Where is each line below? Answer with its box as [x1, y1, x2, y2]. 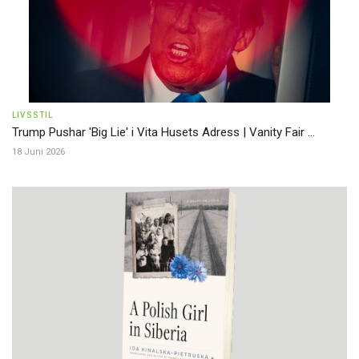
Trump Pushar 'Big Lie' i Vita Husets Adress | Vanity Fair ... [12, 124, 315, 139]
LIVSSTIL [12, 110, 54, 119]
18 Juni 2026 [12, 146, 65, 157]
